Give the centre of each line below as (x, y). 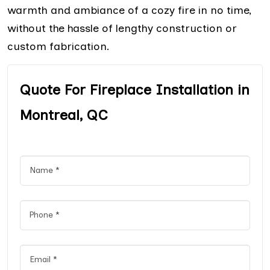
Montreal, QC (64, 115)
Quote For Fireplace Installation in (135, 89)
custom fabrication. (58, 46)
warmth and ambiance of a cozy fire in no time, (129, 10)
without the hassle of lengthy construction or (122, 28)
